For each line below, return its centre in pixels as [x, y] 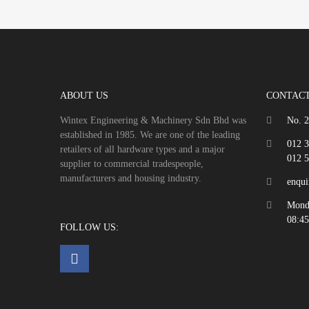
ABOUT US [84, 95]
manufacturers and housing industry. [131, 178]
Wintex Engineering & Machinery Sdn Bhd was [153, 120]
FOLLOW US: [89, 227]
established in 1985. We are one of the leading [150, 134]
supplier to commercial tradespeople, [132, 163]
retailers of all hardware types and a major [142, 149]
